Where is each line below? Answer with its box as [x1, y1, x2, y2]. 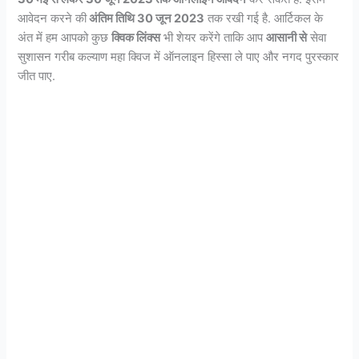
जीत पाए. [18, 68, 56, 83]
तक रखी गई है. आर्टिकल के [204, 10, 324, 26]
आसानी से [266, 30, 308, 45]
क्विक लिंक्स [111, 30, 161, 45]
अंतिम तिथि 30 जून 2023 [87, 10, 205, 26]
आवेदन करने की [18, 10, 87, 26]
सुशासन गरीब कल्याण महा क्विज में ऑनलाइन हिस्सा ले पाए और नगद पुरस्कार [18, 49, 340, 64]
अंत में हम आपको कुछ [18, 30, 112, 45]
